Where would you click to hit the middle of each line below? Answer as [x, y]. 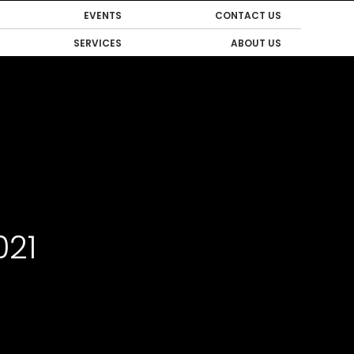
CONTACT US [248, 15]
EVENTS [102, 15]
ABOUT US [256, 43]
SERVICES [97, 43]
